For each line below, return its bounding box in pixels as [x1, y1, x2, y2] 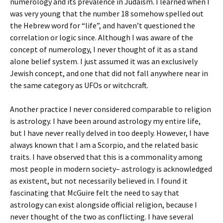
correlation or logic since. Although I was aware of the [10, 32, 193, 42]
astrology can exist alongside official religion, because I [10, 200, 197, 210]
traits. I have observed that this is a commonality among [10, 152, 203, 162]
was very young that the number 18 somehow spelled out [10, 8, 204, 18]
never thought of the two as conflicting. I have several [10, 212, 194, 222]
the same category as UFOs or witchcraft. [10, 80, 148, 90]
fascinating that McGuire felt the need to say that [10, 188, 179, 198]
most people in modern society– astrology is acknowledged [10, 164, 212, 174]
